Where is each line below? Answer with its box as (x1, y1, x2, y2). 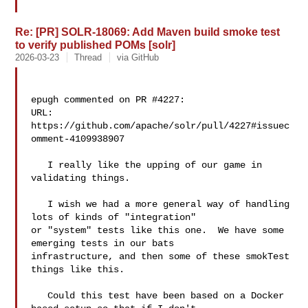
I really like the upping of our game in (31, 159, 48, 170)
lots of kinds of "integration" (31, 212, 202, 223)
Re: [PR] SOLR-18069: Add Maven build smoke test (15, 25, 280, 38)
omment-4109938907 (31, 133, 125, 144)
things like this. (31, 264, 125, 275)
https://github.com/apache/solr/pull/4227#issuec (31, 120, 290, 131)
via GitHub (117, 52, 159, 63)
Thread (74, 52, 102, 63)
